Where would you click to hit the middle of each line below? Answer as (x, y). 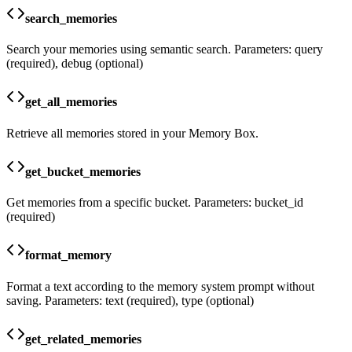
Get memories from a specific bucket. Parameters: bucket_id (155, 203)
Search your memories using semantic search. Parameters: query (165, 49)
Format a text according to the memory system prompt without (160, 286)
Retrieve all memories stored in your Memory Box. (132, 133)
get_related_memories (83, 339)
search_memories (71, 18)
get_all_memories (71, 102)
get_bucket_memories (83, 171)
